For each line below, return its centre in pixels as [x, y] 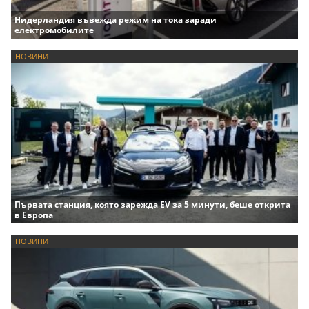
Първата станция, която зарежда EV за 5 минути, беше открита [152, 205]
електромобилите [54, 30]
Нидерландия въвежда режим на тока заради [116, 19]
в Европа [34, 215]
